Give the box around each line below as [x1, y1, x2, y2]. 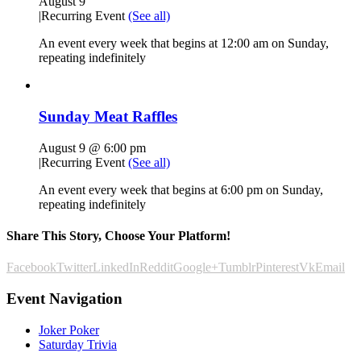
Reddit [139, 260, 173, 275]
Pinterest [255, 260, 299, 275]
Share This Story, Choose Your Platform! [6, 228, 230, 243]
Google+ [173, 260, 218, 275]
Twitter [56, 260, 93, 275]
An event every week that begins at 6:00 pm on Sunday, [39, 182, 323, 197]
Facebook [6, 260, 56, 275]
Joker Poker [39, 322, 99, 337]
